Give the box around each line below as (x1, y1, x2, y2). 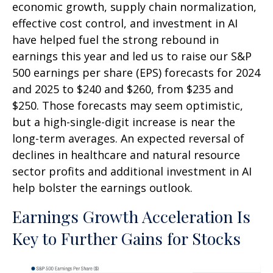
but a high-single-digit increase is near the (12, 114, 235, 129)
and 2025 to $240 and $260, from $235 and (12, 81, 233, 96)
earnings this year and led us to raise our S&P (12, 48, 252, 63)
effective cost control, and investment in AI (12, 15, 238, 30)
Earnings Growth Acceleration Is (12, 205, 250, 227)
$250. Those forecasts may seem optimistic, (12, 97, 243, 113)
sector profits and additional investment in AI (12, 163, 252, 179)
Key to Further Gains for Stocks (12, 227, 241, 249)
